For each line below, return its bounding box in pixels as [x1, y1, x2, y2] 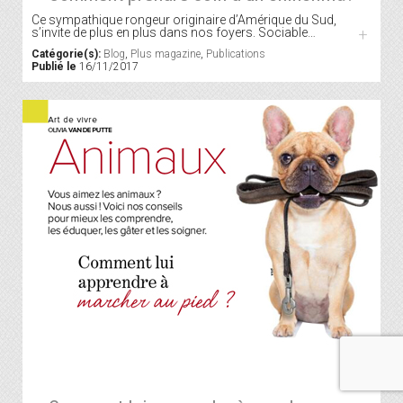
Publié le [31, 60, 76, 74]
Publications [206, 48, 265, 61]
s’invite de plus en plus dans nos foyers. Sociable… [31, 25, 316, 40]
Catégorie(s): [31, 48, 101, 61]
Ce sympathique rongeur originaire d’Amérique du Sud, [31, 13, 336, 28]
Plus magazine [130, 48, 201, 61]
